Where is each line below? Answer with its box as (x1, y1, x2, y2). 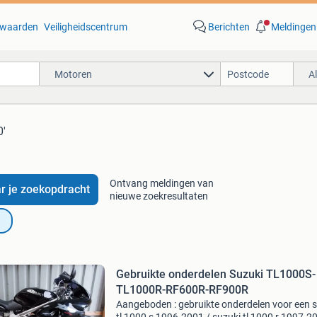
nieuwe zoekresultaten (109, 190, 208, 202)
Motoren (54, 68, 92, 80)
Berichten (207, 21, 250, 33)
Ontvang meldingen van (109, 178, 214, 189)
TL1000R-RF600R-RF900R (115, 283, 248, 296)
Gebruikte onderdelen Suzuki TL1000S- (115, 267, 316, 281)
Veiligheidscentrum (43, 21, 127, 33)
